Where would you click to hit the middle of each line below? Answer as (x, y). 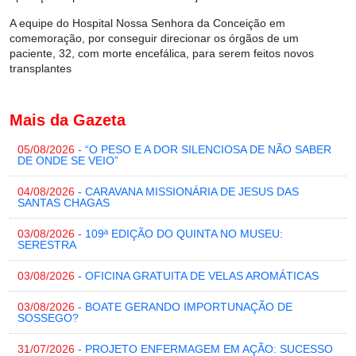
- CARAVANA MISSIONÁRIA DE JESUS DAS (187, 192)
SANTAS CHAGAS (64, 203)
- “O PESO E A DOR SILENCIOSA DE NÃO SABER (203, 150)
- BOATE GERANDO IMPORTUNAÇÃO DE (184, 307)
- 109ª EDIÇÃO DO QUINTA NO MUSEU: (179, 234)
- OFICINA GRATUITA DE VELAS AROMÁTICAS (197, 276)
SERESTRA (47, 245)
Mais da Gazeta (68, 120)
